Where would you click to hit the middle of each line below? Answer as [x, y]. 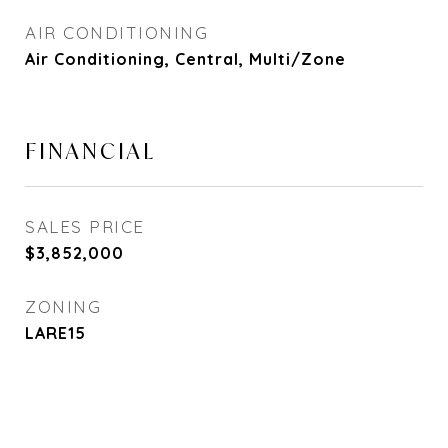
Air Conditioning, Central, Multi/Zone [185, 59]
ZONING [63, 306]
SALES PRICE [85, 226]
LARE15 [55, 333]
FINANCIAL [90, 151]
